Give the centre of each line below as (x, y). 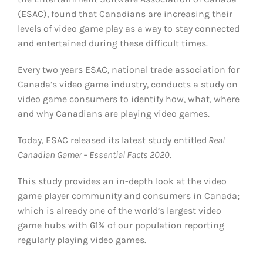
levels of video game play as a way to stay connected (129, 28)
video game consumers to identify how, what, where (129, 99)
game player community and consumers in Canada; (129, 196)
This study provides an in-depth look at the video (122, 181)
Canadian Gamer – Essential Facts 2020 (94, 155)
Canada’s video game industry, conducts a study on (128, 84)
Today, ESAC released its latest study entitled (112, 140)
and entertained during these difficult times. (113, 43)
